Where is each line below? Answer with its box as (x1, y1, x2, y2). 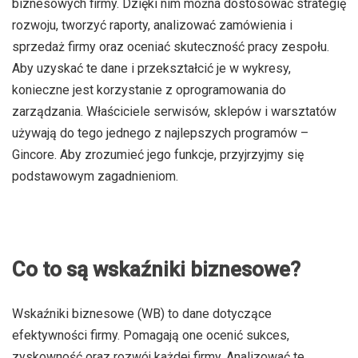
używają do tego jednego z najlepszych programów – (12, 125, 308, 141)
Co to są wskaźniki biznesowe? (12, 257, 300, 281)
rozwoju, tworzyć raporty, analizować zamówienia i (12, 18, 292, 33)
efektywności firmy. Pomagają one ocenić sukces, (12, 328, 289, 343)
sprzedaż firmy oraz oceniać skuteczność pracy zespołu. (12, 39, 329, 54)
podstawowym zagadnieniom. (12, 169, 178, 184)
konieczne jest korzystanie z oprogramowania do (12, 82, 286, 97)
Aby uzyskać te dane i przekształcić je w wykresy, (12, 61, 291, 76)
